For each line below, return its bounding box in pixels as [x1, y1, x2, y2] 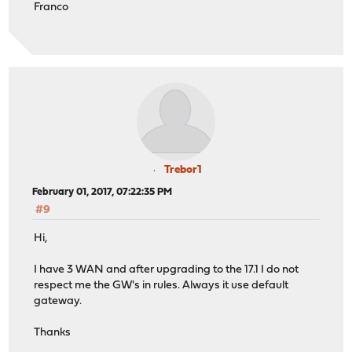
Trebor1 [164, 163, 202, 176]
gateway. [34, 295, 82, 308]
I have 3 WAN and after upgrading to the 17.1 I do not [34, 264, 299, 277]
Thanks [34, 327, 71, 339]
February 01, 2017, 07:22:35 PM [32, 186, 173, 197]
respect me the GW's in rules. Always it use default [34, 280, 289, 292]
